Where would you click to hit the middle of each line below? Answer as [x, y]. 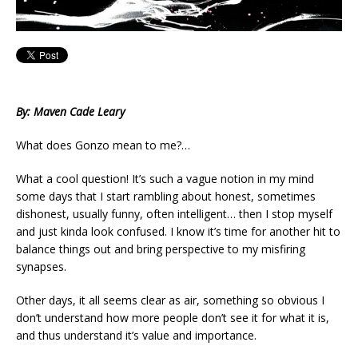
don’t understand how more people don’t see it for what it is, [173, 317]
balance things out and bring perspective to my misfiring [161, 249]
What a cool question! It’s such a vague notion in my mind [165, 178]
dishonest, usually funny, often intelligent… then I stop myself [174, 213]
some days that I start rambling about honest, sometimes [166, 196]
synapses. [41, 266]
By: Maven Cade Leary [70, 111]
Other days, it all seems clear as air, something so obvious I [170, 300]
